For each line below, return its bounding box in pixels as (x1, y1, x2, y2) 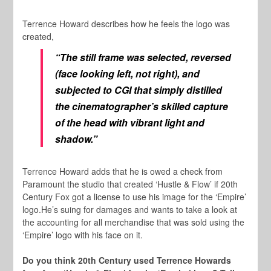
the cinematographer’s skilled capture (55, 99, 229, 113)
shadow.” (55, 131, 100, 146)
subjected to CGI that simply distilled (55, 82, 223, 97)
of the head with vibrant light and (55, 115, 205, 129)
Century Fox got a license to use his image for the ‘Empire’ (22, 190, 247, 203)
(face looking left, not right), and (55, 66, 200, 80)
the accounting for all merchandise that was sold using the (22, 215, 245, 228)
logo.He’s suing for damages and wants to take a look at (22, 203, 238, 215)
